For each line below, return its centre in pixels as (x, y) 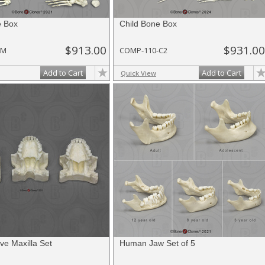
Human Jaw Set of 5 (157, 243)
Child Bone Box (148, 24)
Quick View (138, 73)
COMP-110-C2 (143, 50)
